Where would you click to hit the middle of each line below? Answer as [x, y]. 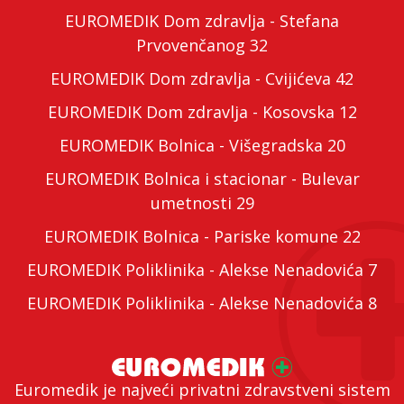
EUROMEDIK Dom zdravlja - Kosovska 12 [202, 112]
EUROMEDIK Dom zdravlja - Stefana [202, 21]
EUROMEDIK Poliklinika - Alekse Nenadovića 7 [202, 270]
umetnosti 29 [202, 203]
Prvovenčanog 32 [202, 46]
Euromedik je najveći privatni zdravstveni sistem [202, 390]
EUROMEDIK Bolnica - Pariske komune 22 [202, 237]
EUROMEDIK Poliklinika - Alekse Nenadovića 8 [202, 303]
